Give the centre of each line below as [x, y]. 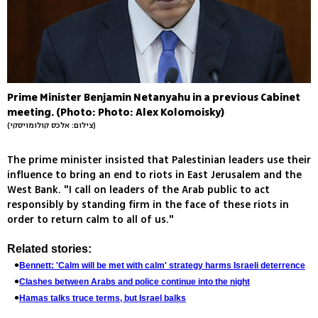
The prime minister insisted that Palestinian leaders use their [159, 160]
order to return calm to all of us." [91, 219]
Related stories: [49, 248]
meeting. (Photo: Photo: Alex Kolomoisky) [116, 112]
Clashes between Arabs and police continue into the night [135, 281]
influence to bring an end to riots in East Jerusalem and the [154, 175]
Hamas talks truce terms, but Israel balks [103, 298]
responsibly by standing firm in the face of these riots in [148, 204]
